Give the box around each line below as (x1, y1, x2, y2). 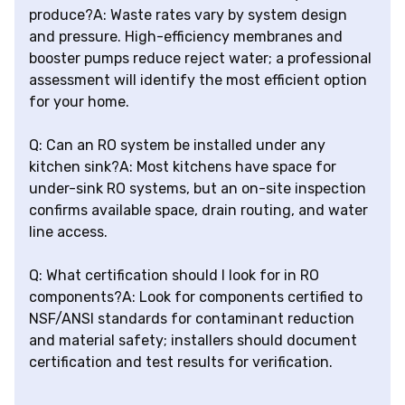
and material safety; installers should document (29, 332, 357, 350)
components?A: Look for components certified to (29, 288, 363, 306)
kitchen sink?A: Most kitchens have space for (29, 158, 336, 176)
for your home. (29, 93, 129, 111)
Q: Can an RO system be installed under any (29, 137, 325, 155)
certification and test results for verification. (29, 353, 333, 372)
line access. (29, 223, 108, 241)
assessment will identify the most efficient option (29, 71, 367, 89)
